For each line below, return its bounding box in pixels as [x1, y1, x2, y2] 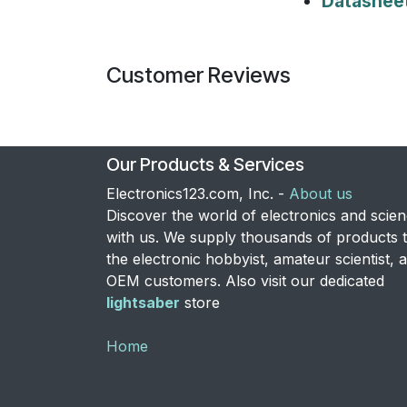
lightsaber [106, 293, 180, 312]
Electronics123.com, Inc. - [106, 184, 289, 203]
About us [289, 184, 352, 203]
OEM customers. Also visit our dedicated [106, 271, 384, 290]
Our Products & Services [106, 153, 304, 175]
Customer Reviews [106, 61, 291, 88]
